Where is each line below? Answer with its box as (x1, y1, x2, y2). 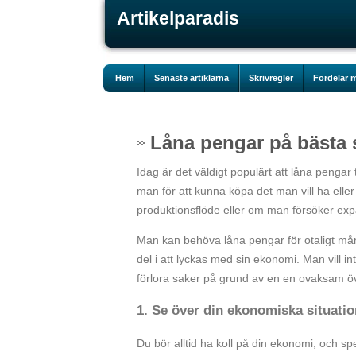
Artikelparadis (117, 8, 239, 29)
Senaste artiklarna (154, 73, 229, 83)
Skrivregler (249, 73, 293, 83)
